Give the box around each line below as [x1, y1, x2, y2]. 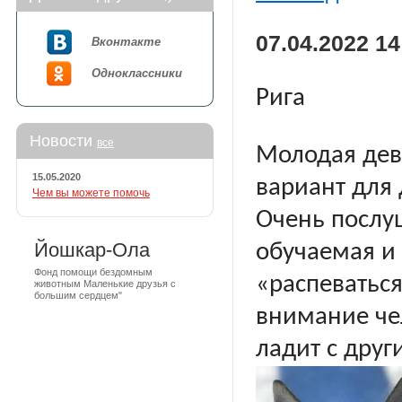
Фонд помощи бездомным [34, 267, 153, 277]
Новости [30, 132, 97, 150]
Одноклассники [92, 66, 182, 80]
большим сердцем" [34, 290, 122, 301]
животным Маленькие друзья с [34, 278, 176, 289]
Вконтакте [92, 35, 161, 48]
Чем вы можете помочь [32, 187, 150, 199]
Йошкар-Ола [34, 239, 150, 261]
